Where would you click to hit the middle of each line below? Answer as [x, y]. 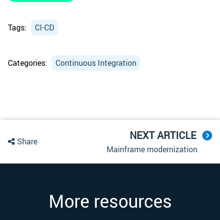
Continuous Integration [96, 63]
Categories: [28, 63]
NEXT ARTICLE [163, 136]
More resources [110, 201]
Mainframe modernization [152, 150]
